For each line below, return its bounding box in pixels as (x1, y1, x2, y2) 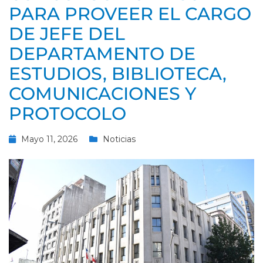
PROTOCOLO (9, 103, 126, 125)
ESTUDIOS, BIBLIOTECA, (9, 63, 227, 85)
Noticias (103, 134, 136, 145)
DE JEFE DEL (9, 23, 125, 45)
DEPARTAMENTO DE (9, 43, 195, 65)
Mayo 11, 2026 (21, 134, 77, 145)
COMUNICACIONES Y (9, 83, 196, 105)
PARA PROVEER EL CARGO (9, 3, 251, 25)
